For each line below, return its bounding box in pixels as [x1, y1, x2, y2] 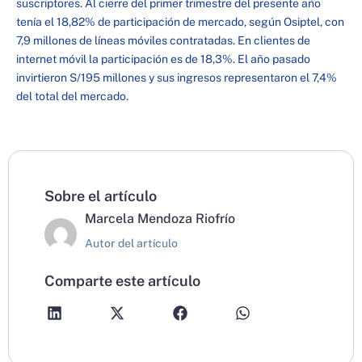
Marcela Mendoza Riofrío [85, 210, 235, 226]
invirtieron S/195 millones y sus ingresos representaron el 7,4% [16, 71, 337, 85]
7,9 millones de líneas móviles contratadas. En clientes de [16, 34, 310, 48]
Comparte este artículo [44, 272, 200, 290]
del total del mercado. [16, 90, 128, 103]
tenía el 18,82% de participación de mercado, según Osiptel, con [16, 15, 344, 29]
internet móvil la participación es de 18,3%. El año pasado [16, 53, 310, 66]
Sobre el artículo [44, 187, 157, 204]
